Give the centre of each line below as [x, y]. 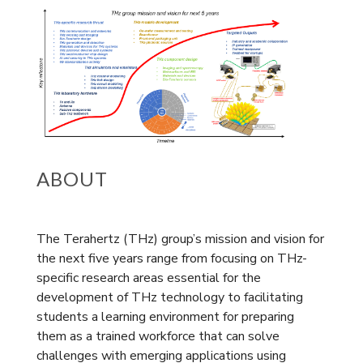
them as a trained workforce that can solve [158, 337]
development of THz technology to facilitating [169, 298]
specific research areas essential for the [148, 278]
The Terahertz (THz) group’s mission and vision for [180, 239]
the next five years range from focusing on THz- [171, 259]
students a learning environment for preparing [165, 317]
